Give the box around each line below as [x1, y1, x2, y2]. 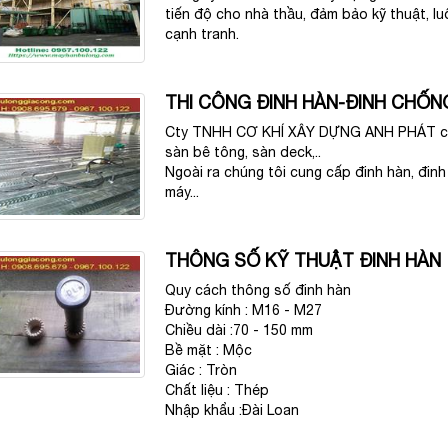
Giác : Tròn [165, 361, 238, 378]
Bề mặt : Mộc [165, 341, 253, 358]
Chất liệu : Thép [165, 381, 270, 398]
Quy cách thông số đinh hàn [165, 281, 352, 298]
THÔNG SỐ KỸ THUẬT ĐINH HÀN [165, 249, 442, 271]
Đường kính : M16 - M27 [165, 301, 323, 318]
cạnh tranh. [165, 25, 240, 42]
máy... [165, 183, 200, 200]
